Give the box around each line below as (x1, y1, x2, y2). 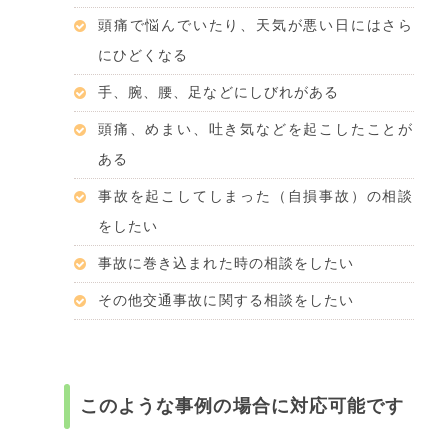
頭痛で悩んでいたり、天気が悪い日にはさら (98, 17, 414, 33)
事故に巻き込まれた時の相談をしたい (98, 255, 355, 271)
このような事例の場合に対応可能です (80, 395, 405, 416)
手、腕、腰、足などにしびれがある (98, 84, 340, 100)
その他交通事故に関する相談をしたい (98, 292, 355, 308)
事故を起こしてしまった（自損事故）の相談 (98, 188, 414, 204)
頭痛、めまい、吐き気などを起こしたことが (98, 121, 414, 137)
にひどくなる (98, 47, 189, 63)
